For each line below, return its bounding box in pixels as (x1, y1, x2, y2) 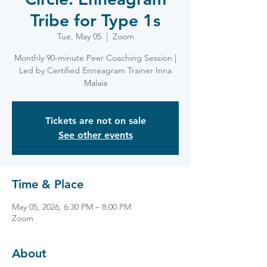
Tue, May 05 (57, 31, 101, 42)
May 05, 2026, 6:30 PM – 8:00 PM (12, 201, 131, 212)
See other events (58, 129, 133, 141)
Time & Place (12, 177, 83, 191)
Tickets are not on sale (45, 115, 146, 126)
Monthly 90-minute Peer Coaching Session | (14, 52, 176, 63)
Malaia (83, 77, 107, 88)
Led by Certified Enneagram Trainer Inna (19, 65, 172, 76)
